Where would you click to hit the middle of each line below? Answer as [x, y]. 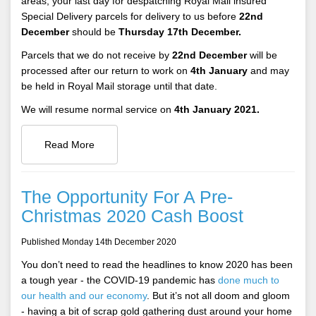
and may [268, 70]
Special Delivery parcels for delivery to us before [130, 16]
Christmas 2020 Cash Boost [132, 215]
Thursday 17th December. [180, 31]
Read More [69, 144]
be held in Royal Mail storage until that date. [119, 86]
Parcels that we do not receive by [97, 55]
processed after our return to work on [106, 70]
